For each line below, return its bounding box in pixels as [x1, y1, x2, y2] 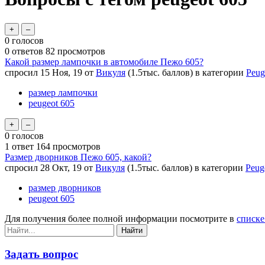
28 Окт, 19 [40, 162, 82, 173]
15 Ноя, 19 [40, 67, 82, 77]
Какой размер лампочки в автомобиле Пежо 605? [5, 56, 203, 67]
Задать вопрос [5, 247, 78, 260]
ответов [9, 46, 43, 56]
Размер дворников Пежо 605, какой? [5, 151, 151, 162]
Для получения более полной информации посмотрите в [5, 213, 237, 224]
